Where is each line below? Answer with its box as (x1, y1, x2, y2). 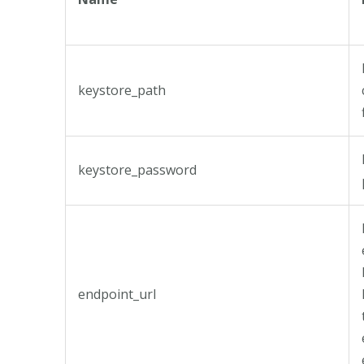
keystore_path (78, 80, 166, 99)
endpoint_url (78, 284, 156, 303)
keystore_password (78, 160, 197, 179)
